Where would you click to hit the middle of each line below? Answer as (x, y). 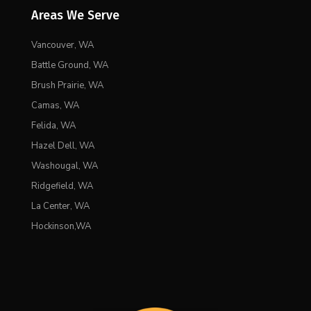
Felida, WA (53, 126)
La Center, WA (60, 207)
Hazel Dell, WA (62, 146)
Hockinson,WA (61, 227)
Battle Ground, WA (69, 66)
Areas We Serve (75, 16)
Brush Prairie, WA (67, 86)
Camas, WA (55, 106)
